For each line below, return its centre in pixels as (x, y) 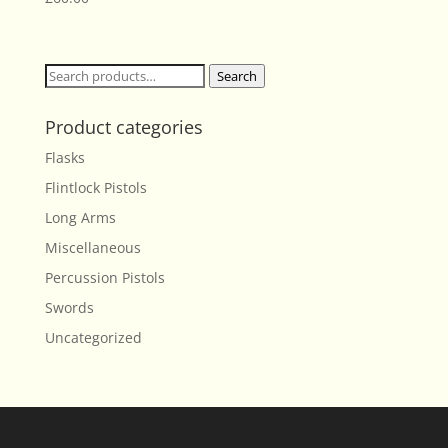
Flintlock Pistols (95, 187)
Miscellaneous (92, 247)
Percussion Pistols (104, 277)
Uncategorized (93, 337)
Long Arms (80, 217)
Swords (69, 307)
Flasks (64, 157)
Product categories (123, 127)
